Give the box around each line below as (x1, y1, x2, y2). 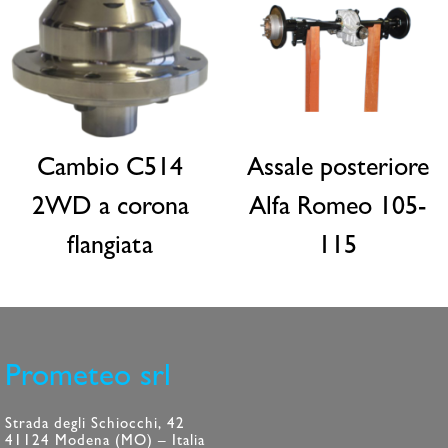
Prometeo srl (5, 364, 172, 395)
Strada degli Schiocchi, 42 (5, 418, 186, 433)
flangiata (67, 234, 154, 261)
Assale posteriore (246, 156, 429, 183)
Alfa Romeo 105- (249, 195, 427, 222)
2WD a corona (31, 195, 189, 222)
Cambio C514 (37, 156, 184, 183)
